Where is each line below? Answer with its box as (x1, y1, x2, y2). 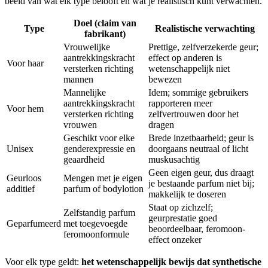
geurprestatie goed (148, 213, 217, 224)
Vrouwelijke (63, 42, 110, 53)
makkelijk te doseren (148, 189, 226, 200)
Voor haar (7, 58, 44, 69)
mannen (63, 74, 93, 85)
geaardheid (63, 154, 105, 165)
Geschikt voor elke (63, 133, 135, 144)
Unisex (7, 144, 33, 154)
